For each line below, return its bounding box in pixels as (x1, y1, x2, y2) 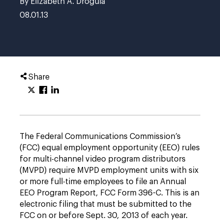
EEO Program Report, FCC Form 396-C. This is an (20, 189, 199, 197)
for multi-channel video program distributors (20, 155, 186, 163)
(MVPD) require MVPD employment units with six (20, 166, 198, 174)
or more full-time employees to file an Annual (20, 178, 186, 186)
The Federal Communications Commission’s (20, 133, 181, 140)
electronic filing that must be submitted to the (20, 200, 192, 208)
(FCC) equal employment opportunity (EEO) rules (20, 144, 200, 152)
